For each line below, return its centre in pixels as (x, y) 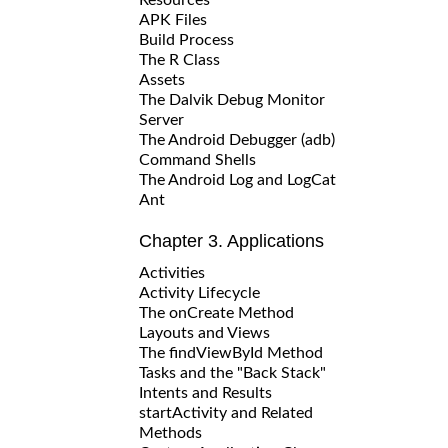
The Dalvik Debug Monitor (232, 99)
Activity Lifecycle (199, 292)
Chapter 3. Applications (231, 240)
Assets (162, 79)
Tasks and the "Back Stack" (232, 372)
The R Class (179, 59)
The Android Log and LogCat (237, 179)
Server (161, 119)
